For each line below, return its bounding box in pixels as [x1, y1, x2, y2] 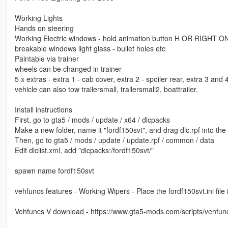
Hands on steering [14, 22, 74, 33]
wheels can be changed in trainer [14, 63, 122, 74]
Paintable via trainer [14, 53, 79, 64]
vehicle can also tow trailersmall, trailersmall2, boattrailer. [14, 83, 198, 94]
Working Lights [14, 12, 63, 23]
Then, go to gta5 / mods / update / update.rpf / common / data [14, 134, 214, 145]
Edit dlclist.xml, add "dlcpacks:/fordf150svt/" [14, 145, 154, 155]
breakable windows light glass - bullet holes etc [14, 43, 165, 53]
